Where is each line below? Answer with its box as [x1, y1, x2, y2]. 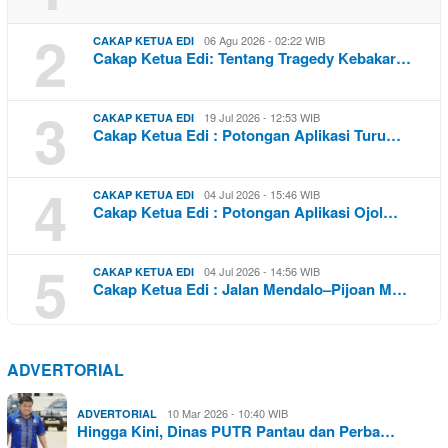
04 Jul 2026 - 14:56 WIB [204, 263, 320, 280]
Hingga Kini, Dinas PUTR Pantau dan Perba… [77, 420, 395, 443]
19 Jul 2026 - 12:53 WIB [204, 109, 320, 126]
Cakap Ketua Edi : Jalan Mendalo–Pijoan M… [93, 278, 407, 301]
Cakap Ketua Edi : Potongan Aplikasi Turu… [93, 124, 401, 147]
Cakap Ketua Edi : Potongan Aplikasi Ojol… [93, 201, 398, 224]
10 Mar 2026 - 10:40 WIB [167, 405, 288, 422]
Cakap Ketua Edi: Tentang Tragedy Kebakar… [93, 47, 411, 70]
